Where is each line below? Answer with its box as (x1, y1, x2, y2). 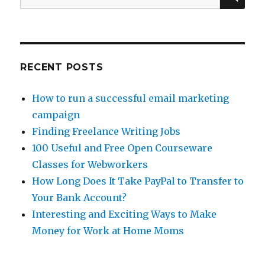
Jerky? (161, 57, 186, 67)
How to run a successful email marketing (32, 92, 230, 104)
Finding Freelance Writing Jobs (32, 125, 181, 137)
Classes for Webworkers (32, 159, 148, 170)
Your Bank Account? (32, 192, 127, 203)
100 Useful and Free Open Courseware (32, 142, 213, 154)
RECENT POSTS (20, 62, 104, 73)
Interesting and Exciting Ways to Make (32, 208, 217, 220)
